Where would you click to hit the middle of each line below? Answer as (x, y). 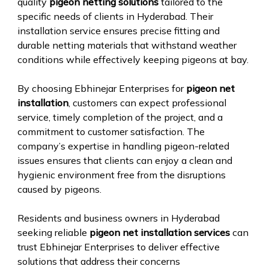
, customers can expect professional (147, 102)
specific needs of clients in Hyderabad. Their (115, 16)
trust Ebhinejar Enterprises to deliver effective (118, 246)
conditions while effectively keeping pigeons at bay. (133, 59)
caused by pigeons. (59, 189)
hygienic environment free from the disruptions (121, 174)
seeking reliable (53, 232)
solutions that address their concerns (98, 261)
